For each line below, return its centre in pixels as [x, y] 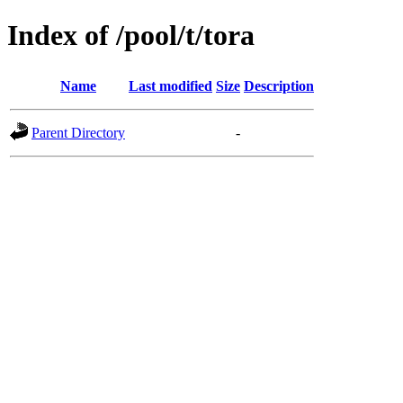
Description [279, 85]
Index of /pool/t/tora [131, 36]
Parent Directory [78, 132]
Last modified [170, 85]
